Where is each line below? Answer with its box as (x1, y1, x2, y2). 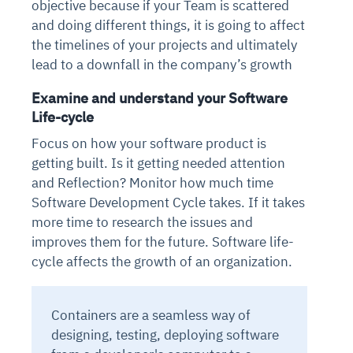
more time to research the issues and (32, 213, 253, 231)
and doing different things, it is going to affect (32, 16, 305, 34)
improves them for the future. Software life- (32, 232, 294, 251)
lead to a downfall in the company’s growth (32, 55, 292, 73)
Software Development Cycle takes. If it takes (32, 193, 305, 211)
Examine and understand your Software (32, 88, 288, 107)
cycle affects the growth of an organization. (32, 252, 292, 270)
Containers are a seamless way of (51, 306, 251, 324)
